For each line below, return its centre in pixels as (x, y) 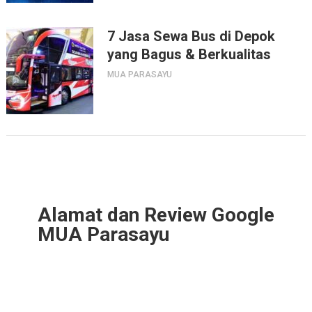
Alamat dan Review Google (156, 214)
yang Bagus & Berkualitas (189, 54)
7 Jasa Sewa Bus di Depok (191, 36)
